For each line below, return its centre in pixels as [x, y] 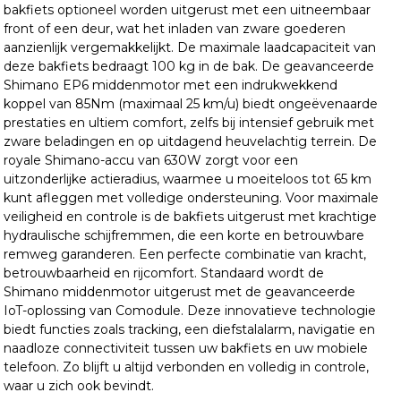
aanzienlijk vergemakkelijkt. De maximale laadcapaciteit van [189, 47]
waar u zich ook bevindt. [78, 385]
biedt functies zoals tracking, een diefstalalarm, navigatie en [189, 329]
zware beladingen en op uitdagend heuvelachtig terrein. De [190, 141]
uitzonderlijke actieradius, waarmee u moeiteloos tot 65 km [187, 179]
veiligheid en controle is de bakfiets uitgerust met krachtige [190, 216]
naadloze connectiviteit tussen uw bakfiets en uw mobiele [185, 348]
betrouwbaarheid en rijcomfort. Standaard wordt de [163, 273]
